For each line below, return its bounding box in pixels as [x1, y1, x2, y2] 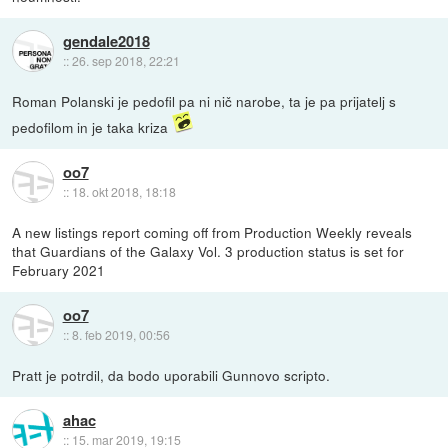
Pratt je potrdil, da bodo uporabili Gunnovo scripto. [12, 364, 331, 385]
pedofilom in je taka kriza [12, 116, 173, 137]
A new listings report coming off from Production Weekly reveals [12, 221, 413, 242]
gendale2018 [62, 29, 150, 52]
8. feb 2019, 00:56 [71, 325, 170, 343]
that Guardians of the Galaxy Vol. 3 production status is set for [12, 240, 405, 261]
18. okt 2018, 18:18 [71, 182, 176, 200]
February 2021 [12, 259, 106, 280]
